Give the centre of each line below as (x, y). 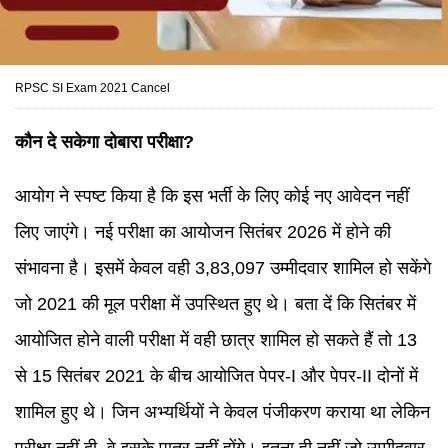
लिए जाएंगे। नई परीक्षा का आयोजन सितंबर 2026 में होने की (203, 232)
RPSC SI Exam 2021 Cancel (92, 88)
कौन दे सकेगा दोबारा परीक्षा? (104, 142)
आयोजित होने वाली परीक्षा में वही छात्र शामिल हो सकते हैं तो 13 (216, 340)
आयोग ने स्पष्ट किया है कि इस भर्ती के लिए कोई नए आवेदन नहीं (212, 196)
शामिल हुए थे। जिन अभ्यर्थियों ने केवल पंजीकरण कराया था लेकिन (222, 412)
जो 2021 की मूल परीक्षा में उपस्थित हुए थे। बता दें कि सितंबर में (215, 304)
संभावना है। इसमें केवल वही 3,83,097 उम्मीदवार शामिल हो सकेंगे (223, 268)
